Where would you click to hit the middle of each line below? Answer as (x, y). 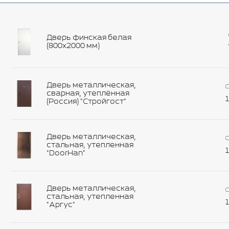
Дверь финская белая (89, 38)
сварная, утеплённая (88, 93)
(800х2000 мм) (73, 46)
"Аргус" (61, 205)
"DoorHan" (66, 153)
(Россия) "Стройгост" (86, 101)
